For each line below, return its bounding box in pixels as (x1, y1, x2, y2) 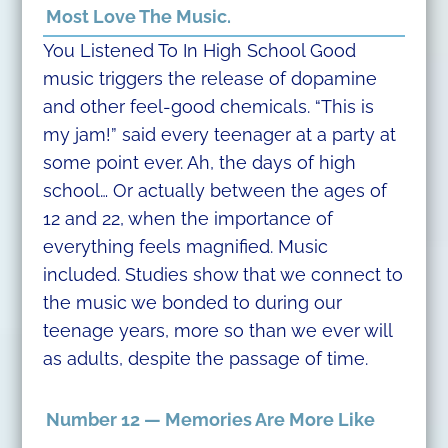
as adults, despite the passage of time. (42, 348, 368, 370)
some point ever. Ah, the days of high (42, 152, 356, 174)
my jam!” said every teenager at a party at (42, 124, 396, 146)
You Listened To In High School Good (42, 40, 356, 62)
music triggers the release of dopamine (42, 68, 377, 90)
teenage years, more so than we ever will (42, 320, 392, 342)
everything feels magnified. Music (42, 236, 328, 258)
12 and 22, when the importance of (42, 208, 333, 230)
